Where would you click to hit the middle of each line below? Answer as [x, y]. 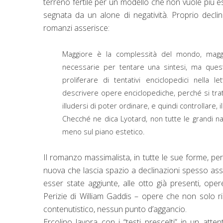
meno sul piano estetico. [103, 131]
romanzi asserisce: [76, 28]
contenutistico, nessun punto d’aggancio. [115, 209]
